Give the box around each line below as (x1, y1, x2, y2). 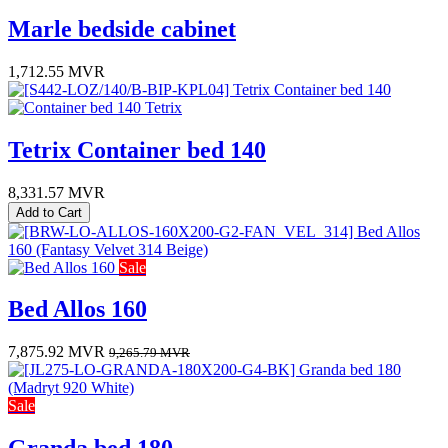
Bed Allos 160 (8, 296, 147, 323)
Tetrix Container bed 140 (8, 136, 266, 163)
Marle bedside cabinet (8, 15, 236, 42)
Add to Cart (16, 204, 82, 220)
